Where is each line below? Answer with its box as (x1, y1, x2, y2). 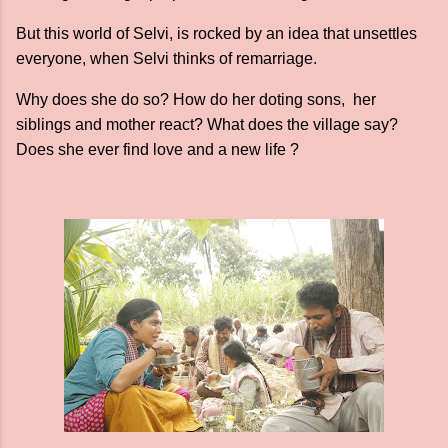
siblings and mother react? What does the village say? (16, 116, 398, 133)
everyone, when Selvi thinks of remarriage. (16, 50, 321, 67)
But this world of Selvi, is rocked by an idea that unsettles (16, 25, 417, 42)
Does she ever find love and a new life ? (16, 141, 303, 158)
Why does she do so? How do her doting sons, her (16, 91, 376, 108)
